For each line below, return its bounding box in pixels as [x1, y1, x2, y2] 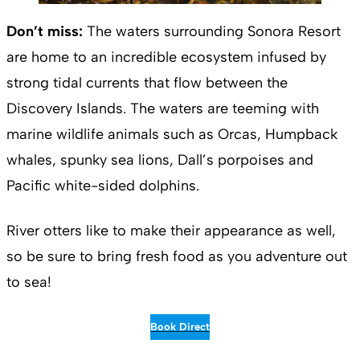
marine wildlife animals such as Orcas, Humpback [6, 125, 337, 143]
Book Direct [150, 320, 210, 333]
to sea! [6, 272, 51, 291]
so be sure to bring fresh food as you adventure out [6, 247, 347, 265]
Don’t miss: [6, 22, 87, 40]
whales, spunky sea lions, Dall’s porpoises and [6, 150, 313, 169]
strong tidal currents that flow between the [6, 73, 288, 92]
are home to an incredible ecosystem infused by [6, 47, 326, 66]
